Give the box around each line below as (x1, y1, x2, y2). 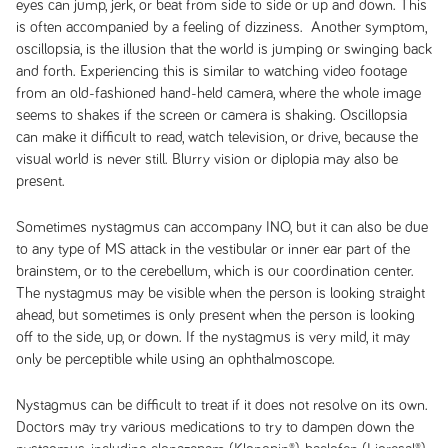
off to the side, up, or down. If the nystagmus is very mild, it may (15, 329, 410, 345)
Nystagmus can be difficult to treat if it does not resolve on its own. (15, 397, 428, 413)
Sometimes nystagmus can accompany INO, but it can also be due (15, 219, 428, 235)
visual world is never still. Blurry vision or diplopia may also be (15, 151, 398, 167)
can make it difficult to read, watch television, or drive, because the (15, 129, 418, 145)
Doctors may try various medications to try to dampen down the (15, 419, 414, 435)
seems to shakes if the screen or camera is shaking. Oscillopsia (15, 107, 407, 123)
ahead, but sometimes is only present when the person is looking (15, 307, 415, 323)
